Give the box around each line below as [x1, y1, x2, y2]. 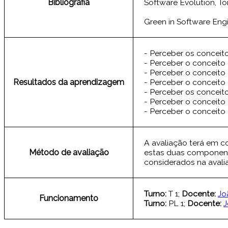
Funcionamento [39, 193, 98, 204]
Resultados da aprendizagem [13, 77, 124, 88]
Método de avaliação [28, 148, 109, 158]
